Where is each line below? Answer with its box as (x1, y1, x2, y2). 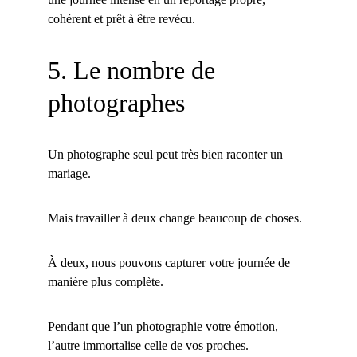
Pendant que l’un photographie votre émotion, (48, 320, 281, 333)
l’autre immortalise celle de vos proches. (48, 339, 249, 352)
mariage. (48, 167, 91, 180)
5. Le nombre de (48, 56, 222, 84)
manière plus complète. (48, 275, 163, 288)
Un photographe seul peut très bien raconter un (48, 147, 286, 161)
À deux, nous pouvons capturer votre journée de (48, 256, 293, 269)
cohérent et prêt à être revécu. (48, 12, 195, 25)
